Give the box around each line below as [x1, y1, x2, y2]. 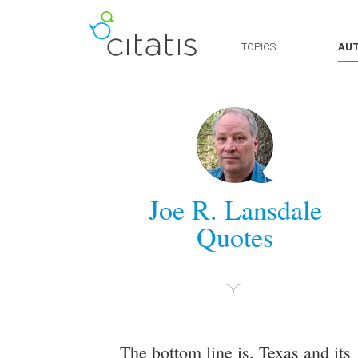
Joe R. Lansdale [148, 191, 322, 228]
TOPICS [241, 41, 276, 53]
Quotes [197, 218, 273, 255]
